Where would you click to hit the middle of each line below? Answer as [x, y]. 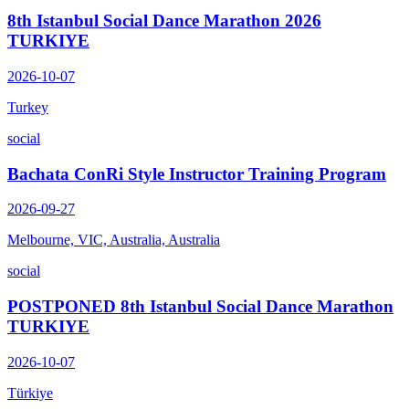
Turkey [28, 107]
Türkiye [30, 393]
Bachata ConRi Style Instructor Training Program [197, 173]
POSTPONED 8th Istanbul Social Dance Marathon [200, 307]
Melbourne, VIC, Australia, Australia [114, 240]
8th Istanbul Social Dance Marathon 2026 [164, 21]
